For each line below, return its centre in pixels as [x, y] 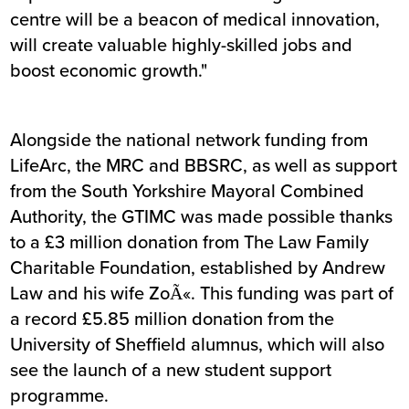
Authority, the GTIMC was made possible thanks [202, 216]
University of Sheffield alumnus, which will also [198, 344]
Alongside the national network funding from [189, 140]
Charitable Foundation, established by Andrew [198, 267]
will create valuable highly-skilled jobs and [182, 45]
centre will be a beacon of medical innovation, [195, 19]
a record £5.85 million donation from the [173, 319]
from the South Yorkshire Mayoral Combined [188, 191]
